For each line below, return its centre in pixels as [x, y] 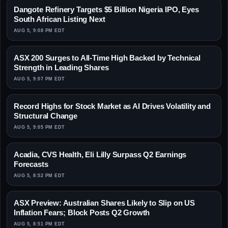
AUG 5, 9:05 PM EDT [39, 127]
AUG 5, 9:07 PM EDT [39, 79]
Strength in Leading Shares [61, 68]
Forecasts [31, 164]
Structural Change [46, 116]
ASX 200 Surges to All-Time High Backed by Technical [107, 58]
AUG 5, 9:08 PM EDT [39, 31]
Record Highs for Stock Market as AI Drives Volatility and [112, 106]
